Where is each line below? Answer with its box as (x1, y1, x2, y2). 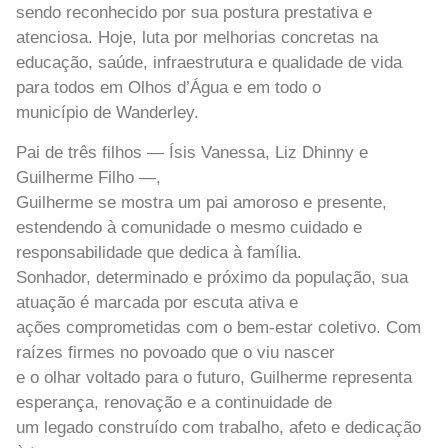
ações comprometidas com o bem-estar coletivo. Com (16, 317, 421, 337)
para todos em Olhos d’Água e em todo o (16, 78, 321, 98)
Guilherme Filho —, (16, 167, 161, 187)
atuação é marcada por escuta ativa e (16, 292, 298, 312)
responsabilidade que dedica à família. (16, 242, 302, 262)
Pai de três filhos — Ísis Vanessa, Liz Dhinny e (16, 142, 368, 162)
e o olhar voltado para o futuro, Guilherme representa (16, 367, 412, 387)
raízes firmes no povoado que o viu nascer (16, 342, 335, 362)
